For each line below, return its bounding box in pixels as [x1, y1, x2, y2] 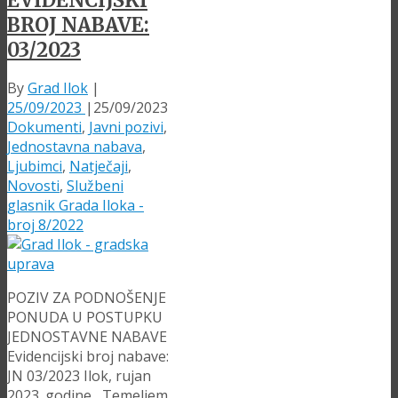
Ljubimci [7, 156, 62, 177]
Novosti [7, 176, 60, 196]
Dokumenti [7, 117, 82, 138]
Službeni [67, 176, 123, 196]
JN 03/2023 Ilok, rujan [7, 366, 151, 386]
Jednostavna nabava [7, 137, 142, 157]
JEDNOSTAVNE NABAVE [7, 327, 167, 347]
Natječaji [69, 156, 128, 177]
